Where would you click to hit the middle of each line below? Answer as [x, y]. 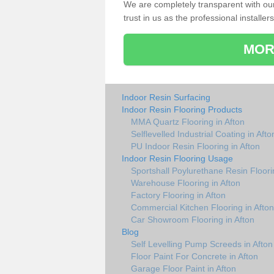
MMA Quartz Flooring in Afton [188, 121]
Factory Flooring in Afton [178, 195]
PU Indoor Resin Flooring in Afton [195, 146]
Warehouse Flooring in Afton [186, 183]
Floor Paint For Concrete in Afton [194, 256]
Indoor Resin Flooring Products [182, 109]
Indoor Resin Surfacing [166, 97]
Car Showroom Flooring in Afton [193, 219]
